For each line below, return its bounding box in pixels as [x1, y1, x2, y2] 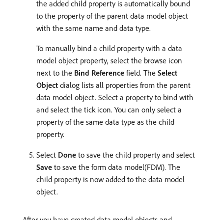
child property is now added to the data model [36, 174, 185, 184]
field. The [124, 67, 158, 78]
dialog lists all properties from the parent [58, 80, 191, 90]
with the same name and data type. [36, 23, 151, 33]
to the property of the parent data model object [36, 10, 188, 21]
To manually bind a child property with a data [36, 43, 182, 53]
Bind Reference [74, 67, 124, 78]
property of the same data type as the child [36, 116, 174, 127]
